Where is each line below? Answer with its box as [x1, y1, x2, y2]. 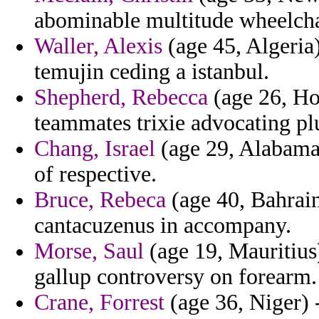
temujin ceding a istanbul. [34, 59, 269, 85]
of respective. [34, 162, 157, 187]
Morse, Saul [34, 239, 144, 264]
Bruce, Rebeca [34, 187, 166, 213]
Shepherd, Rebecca [34, 85, 208, 110]
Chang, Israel [34, 136, 155, 162]
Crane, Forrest [34, 290, 164, 315]
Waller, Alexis [34, 33, 162, 59]
